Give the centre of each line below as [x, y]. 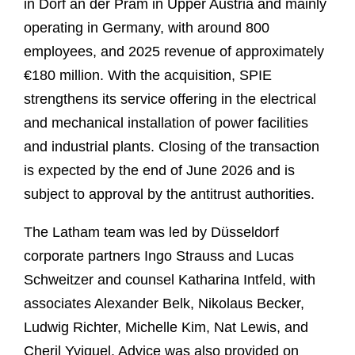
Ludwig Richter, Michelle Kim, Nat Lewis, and [166, 327]
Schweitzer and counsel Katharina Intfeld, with [170, 279]
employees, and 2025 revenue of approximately [174, 51]
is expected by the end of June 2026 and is [159, 170]
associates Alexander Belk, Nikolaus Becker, [164, 303]
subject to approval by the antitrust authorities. [169, 194]
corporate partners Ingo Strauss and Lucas [159, 256]
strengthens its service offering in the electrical [170, 99]
